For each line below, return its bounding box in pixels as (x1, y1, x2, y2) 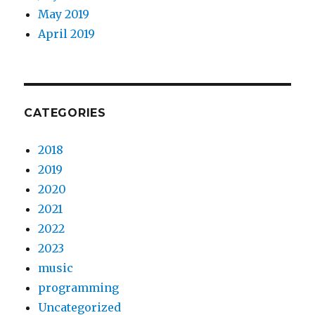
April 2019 (38, 27, 96, 41)
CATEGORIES (24, 106, 106, 120)
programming (38, 281, 120, 295)
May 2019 (38, 7, 90, 21)
